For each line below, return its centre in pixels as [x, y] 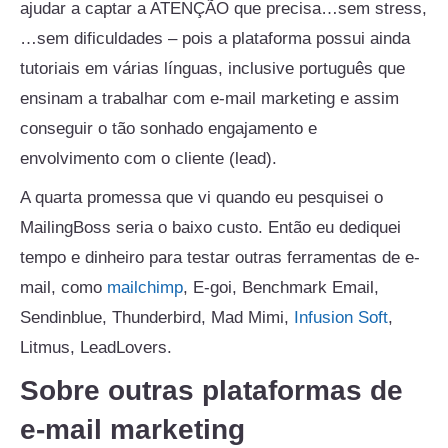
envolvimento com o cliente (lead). [148, 159]
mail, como [63, 287]
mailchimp [145, 287]
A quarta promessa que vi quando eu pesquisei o [201, 197]
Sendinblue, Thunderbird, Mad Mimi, [157, 317]
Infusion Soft [341, 317]
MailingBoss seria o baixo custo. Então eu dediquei [210, 227]
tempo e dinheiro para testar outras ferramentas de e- [220, 257]
